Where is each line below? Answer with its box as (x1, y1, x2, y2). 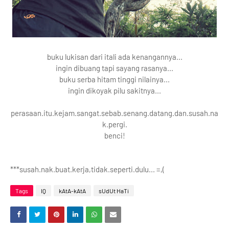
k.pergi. (102, 120, 127, 129)
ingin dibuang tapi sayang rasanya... (56, 63, 173, 73)
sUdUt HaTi (99, 187, 129, 194)
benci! (104, 131, 125, 140)
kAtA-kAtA (59, 187, 86, 194)
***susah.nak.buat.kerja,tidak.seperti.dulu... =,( (10, 165, 165, 174)
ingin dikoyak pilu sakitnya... (68, 86, 161, 95)
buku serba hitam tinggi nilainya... (59, 75, 170, 84)
